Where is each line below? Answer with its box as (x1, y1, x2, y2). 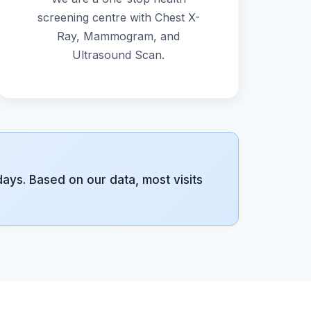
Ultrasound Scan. (72, 47, 165, 62)
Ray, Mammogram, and (57, 28, 180, 43)
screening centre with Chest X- (37, 10, 200, 24)
